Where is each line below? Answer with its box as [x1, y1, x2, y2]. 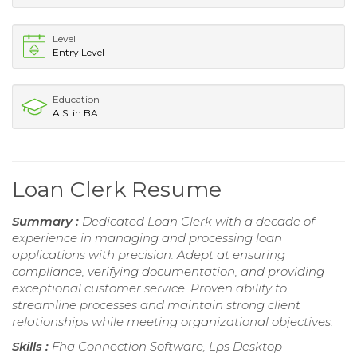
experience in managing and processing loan [12, 229, 282, 245]
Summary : [12, 213, 82, 229]
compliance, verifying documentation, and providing [12, 263, 324, 279]
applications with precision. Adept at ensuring [12, 246, 285, 262]
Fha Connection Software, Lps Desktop [52, 338, 282, 354]
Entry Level [53, 45, 104, 58]
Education [53, 92, 100, 105]
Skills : [12, 338, 52, 354]
